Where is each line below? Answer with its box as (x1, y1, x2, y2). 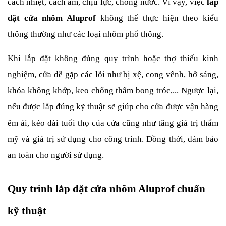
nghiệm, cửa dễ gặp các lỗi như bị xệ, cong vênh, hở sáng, (8, 70, 218, 80)
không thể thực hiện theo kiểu (100, 13, 219, 23)
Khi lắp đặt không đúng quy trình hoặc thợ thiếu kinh (8, 53, 218, 64)
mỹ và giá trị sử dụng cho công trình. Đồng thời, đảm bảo (8, 134, 218, 144)
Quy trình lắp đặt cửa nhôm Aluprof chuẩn (8, 183, 205, 195)
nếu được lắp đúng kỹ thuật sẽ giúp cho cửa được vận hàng (8, 102, 218, 112)
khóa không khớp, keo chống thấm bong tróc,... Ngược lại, (8, 86, 218, 96)
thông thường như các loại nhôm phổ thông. (8, 29, 163, 39)
